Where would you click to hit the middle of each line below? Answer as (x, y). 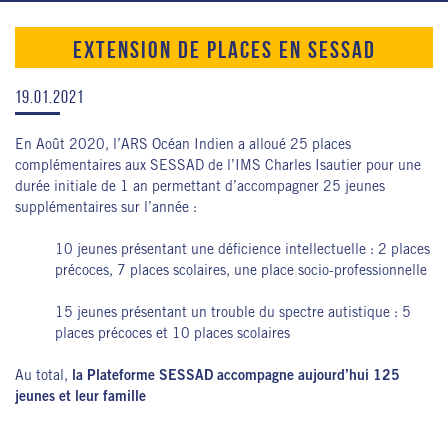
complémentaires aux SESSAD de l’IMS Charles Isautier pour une (218, 167)
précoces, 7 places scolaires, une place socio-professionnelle (241, 272)
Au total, (43, 377)
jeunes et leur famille (80, 398)
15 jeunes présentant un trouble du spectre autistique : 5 (233, 314)
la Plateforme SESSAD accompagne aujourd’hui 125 (236, 377)
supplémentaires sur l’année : (106, 209)
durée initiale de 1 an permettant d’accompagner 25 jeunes (200, 188)
